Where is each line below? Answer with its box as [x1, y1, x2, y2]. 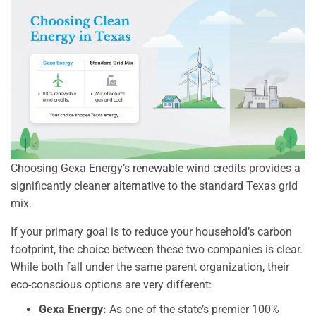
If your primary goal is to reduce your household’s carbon [11, 224, 292, 238]
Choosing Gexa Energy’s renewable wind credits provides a [11, 161, 300, 175]
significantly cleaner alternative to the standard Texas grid [11, 178, 298, 193]
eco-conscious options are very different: [11, 277, 212, 291]
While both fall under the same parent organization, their [11, 260, 289, 274]
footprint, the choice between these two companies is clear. [11, 242, 303, 256]
